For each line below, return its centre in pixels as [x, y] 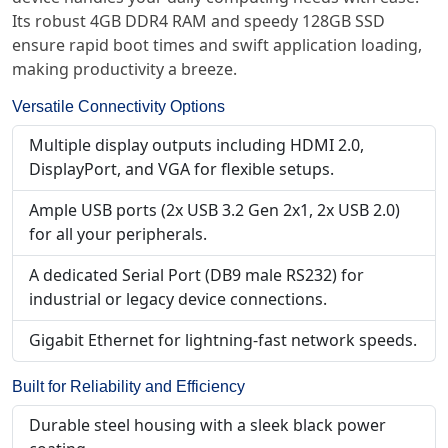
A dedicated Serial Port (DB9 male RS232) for [196, 275]
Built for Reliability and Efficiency [128, 387]
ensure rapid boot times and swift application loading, [217, 45]
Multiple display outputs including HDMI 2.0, [196, 145]
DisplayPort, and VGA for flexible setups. [181, 169]
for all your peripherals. [118, 234]
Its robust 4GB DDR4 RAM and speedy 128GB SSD [198, 21]
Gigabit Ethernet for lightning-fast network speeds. [223, 340]
